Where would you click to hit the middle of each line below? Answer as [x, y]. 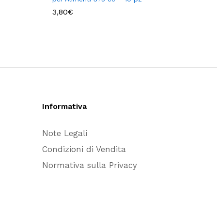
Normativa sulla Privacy [90, 165]
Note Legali [65, 133]
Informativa [64, 106]
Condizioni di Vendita [84, 149]
